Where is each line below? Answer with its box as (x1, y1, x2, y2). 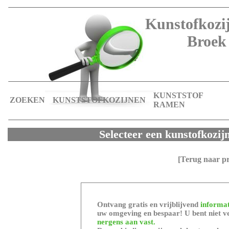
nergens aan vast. (97, 218, 156, 226)
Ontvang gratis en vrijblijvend (97, 200, 201, 209)
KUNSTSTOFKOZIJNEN (53, 96, 146, 104)
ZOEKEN (10, 96, 45, 104)
